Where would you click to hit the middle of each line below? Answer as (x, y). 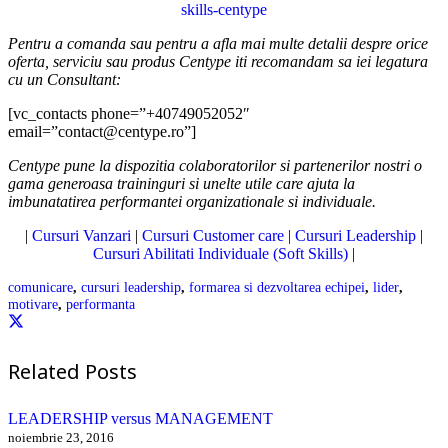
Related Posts (72, 371)
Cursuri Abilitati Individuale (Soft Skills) (220, 253)
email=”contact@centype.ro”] (102, 131)
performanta (100, 303)
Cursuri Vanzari (81, 235)
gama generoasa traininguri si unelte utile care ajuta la (181, 183)
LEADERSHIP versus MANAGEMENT (140, 418)
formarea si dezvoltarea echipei (277, 286)
